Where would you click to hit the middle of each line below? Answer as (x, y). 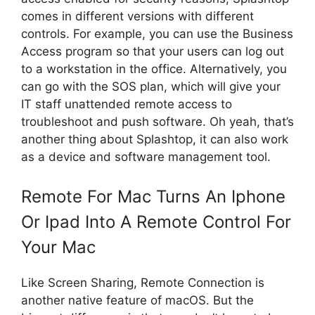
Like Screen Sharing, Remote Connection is (143, 282)
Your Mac (58, 247)
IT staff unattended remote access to (127, 104)
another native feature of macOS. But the (137, 300)
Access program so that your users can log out (153, 52)
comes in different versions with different (137, 17)
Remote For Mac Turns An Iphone (153, 196)
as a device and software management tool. (146, 157)
